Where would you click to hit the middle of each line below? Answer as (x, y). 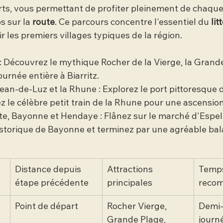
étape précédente (52, 183)
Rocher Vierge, (138, 207)
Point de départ (47, 207)
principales (130, 183)
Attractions (131, 170)
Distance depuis (49, 170)
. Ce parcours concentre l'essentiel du (133, 23)
